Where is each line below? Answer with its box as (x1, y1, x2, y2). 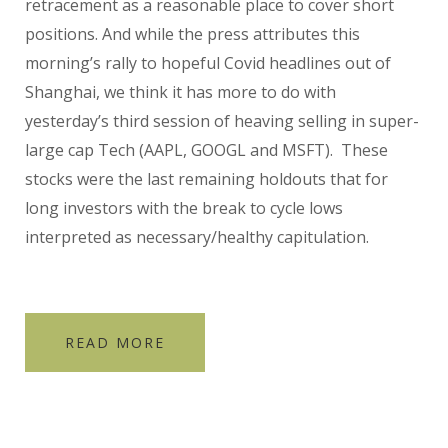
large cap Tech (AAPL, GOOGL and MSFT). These (25, 138, 388, 161)
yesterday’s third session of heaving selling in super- (25, 109, 419, 132)
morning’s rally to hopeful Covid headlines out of (25, 51, 391, 74)
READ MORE (65, 332, 165, 352)
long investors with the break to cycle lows (25, 196, 343, 219)
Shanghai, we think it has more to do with (25, 80, 336, 103)
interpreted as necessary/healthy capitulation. (25, 225, 377, 248)
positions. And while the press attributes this (25, 22, 360, 45)
